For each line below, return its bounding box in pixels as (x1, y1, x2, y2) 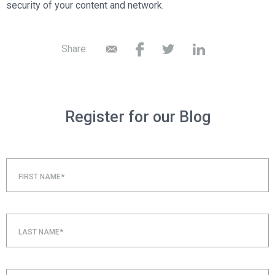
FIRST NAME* (18, 172, 64, 181)
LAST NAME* (18, 228, 63, 236)
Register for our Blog (64, 108, 211, 126)
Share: (61, 43, 88, 55)
